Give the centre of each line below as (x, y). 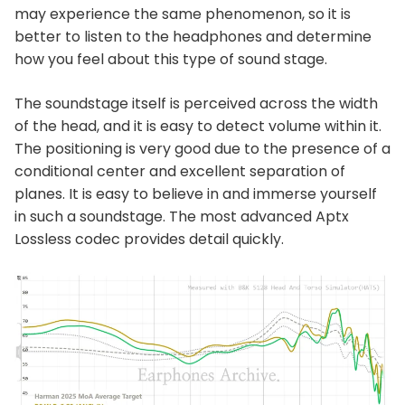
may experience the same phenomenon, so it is (183, 14)
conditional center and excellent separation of (180, 171)
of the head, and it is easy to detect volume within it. (198, 126)
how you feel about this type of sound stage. (171, 59)
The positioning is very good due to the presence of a (202, 149)
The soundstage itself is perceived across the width (196, 104)
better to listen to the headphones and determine (193, 37)
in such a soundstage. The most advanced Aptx (182, 217)
